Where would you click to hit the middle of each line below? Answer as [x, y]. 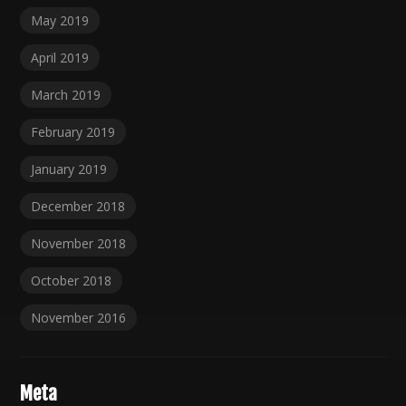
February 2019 [73, 132]
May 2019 [60, 21]
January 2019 [69, 169]
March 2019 [66, 95]
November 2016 [79, 318]
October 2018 [72, 281]
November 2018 [79, 244]
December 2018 [78, 207]
